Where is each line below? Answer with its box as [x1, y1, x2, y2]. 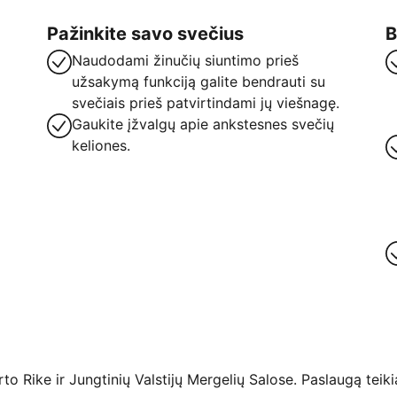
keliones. [71, 136, 130, 154]
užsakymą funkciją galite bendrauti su [71, 73, 325, 90]
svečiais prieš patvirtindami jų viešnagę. [71, 94, 339, 112]
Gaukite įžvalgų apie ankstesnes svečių [71, 115, 334, 133]
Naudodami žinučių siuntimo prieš [71, 51, 299, 69]
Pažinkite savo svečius [46, 23, 244, 44]
